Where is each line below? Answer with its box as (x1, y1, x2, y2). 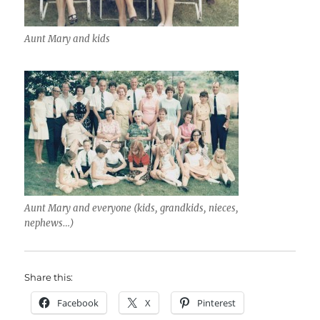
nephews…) (24, 217, 75, 230)
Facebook (57, 296, 99, 310)
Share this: (24, 271, 74, 284)
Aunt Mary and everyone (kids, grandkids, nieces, (24, 202, 239, 215)
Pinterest (197, 296, 236, 310)
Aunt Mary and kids (24, 33, 111, 46)
